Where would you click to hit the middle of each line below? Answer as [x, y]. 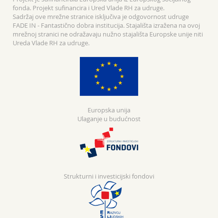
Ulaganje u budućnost [109, 119]
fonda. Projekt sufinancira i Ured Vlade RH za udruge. [89, 8]
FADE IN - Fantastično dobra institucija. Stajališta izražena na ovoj [107, 25]
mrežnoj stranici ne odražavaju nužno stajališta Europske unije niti [108, 34]
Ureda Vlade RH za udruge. [51, 43]
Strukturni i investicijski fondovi [109, 176]
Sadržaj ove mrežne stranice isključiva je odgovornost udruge [101, 17]
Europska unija [109, 110]
